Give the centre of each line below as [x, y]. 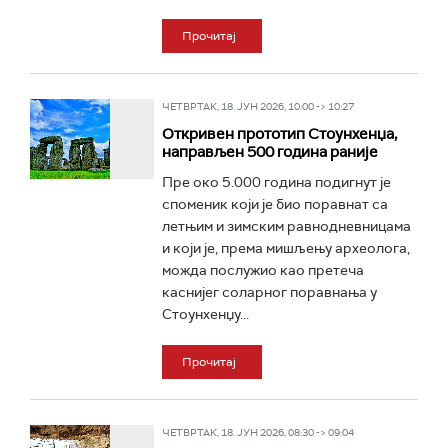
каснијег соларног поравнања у [269, 292]
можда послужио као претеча [262, 270]
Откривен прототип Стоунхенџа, [279, 134]
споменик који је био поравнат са [274, 204]
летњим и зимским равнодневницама [286, 226]
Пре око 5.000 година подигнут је [276, 182]
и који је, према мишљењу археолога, [285, 248]
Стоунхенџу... [205, 314]
